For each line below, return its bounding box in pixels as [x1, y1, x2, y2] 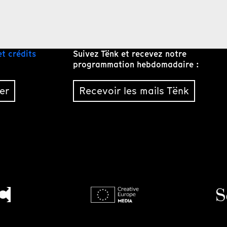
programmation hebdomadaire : [72, 59, 199, 71]
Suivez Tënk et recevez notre [72, 48, 186, 60]
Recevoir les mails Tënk [79, 84, 189, 98]
